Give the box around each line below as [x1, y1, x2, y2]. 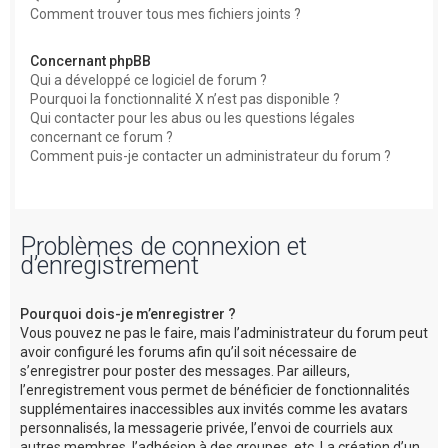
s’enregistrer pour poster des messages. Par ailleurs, [20, 362, 350, 379]
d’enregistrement [20, 250, 199, 280]
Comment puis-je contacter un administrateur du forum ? [30, 148, 391, 164]
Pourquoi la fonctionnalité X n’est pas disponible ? [30, 91, 340, 107]
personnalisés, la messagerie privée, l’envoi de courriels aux [20, 419, 393, 436]
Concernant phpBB [30, 53, 151, 69]
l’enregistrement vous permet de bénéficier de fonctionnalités [20, 381, 410, 398]
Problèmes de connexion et [20, 231, 307, 261]
